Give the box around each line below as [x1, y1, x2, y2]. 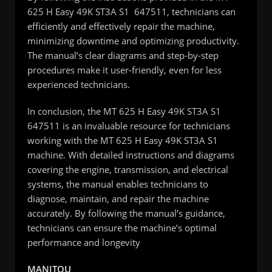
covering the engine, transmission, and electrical [27, 163, 228, 175]
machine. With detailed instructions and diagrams [27, 148, 234, 161]
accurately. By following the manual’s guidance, [27, 206, 225, 219]
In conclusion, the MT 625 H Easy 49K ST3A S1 [27, 104, 221, 117]
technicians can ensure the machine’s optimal [27, 221, 217, 234]
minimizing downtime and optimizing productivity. [27, 34, 239, 47]
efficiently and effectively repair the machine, [27, 19, 215, 32]
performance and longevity [27, 236, 140, 248]
